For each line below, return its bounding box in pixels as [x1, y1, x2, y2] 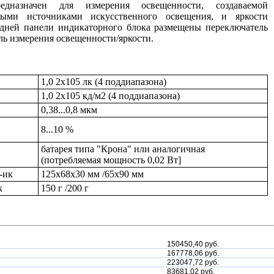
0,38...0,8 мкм [41, 105, 97, 115]
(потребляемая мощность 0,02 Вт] [41, 155, 181, 165]
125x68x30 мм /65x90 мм [41, 169, 144, 179]
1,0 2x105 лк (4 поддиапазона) [41, 76, 166, 87]
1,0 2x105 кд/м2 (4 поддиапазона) [41, 91, 180, 101]
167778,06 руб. [167, 249, 219, 257]
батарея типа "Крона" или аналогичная [41, 144, 205, 154]
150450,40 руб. [167, 240, 219, 248]
